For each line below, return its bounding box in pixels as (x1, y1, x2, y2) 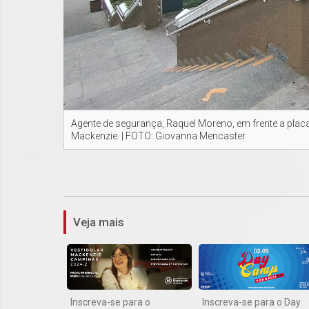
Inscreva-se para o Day (201, 296, 301, 308)
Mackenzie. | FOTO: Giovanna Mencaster (71, 130, 246, 142)
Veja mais (73, 215, 124, 230)
